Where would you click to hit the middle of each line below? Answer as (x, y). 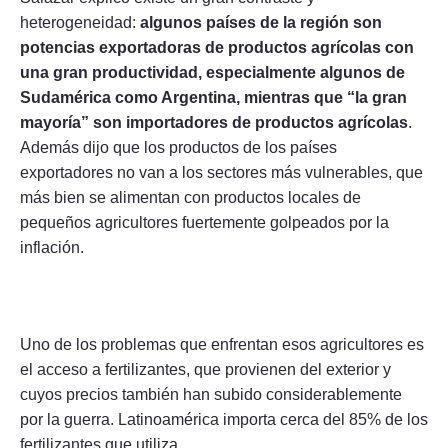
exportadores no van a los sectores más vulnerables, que (221, 172)
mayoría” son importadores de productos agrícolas (214, 122)
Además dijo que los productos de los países (178, 147)
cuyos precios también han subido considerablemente (211, 394)
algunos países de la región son (259, 22)
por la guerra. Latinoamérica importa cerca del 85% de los (224, 419)
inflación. (52, 247)
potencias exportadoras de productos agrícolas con (217, 47)
